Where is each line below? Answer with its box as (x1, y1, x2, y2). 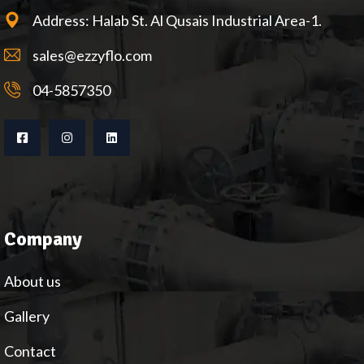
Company (4, 227, 82, 252)
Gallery (4, 307, 50, 326)
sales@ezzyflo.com (32, 46, 152, 65)
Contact (4, 342, 56, 361)
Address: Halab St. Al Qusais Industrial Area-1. (32, 11, 322, 30)
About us (4, 272, 61, 291)
